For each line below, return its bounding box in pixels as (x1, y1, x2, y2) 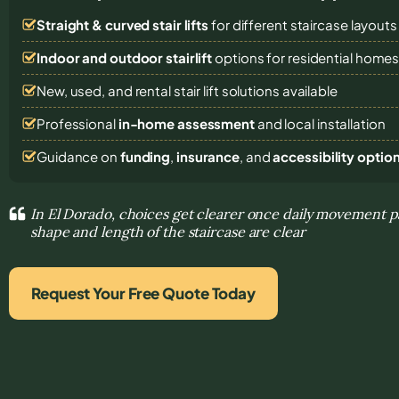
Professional (37, 114, 118, 132)
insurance (175, 147, 240, 165)
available (281, 81, 338, 99)
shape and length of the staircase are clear (30, 222, 305, 240)
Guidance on (37, 147, 120, 165)
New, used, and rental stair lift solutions (37, 81, 282, 99)
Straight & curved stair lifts (37, 15, 209, 33)
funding (119, 147, 171, 165)
